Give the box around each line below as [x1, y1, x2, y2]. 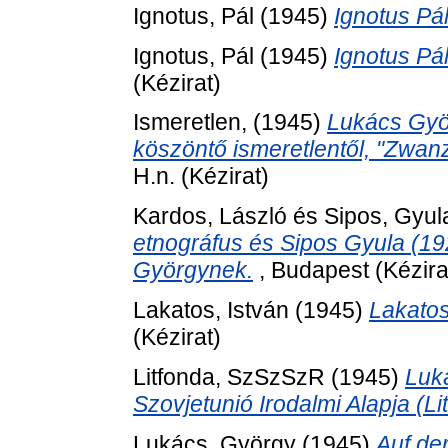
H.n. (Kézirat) [133, 163, 269, 190]
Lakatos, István [133, 296, 289, 323]
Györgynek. [133, 257, 253, 284]
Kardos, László [133, 203, 287, 230]
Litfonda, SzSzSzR [133, 363, 325, 390]
